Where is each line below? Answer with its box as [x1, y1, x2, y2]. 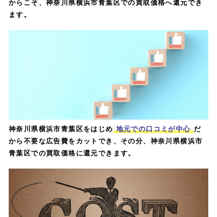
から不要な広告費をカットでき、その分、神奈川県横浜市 [8, 136, 203, 146]
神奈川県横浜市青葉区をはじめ [8, 124, 113, 134]
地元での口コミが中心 [116, 124, 191, 134]
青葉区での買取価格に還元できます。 [8, 148, 136, 158]
